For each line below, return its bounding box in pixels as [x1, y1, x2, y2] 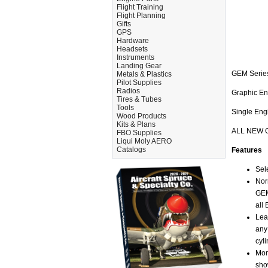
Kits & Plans [117, 120, 156, 129]
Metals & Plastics [117, 70, 172, 78]
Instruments [117, 53, 154, 62]
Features [232, 146, 262, 155]
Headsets [117, 45, 148, 53]
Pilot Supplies [117, 78, 162, 87]
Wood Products [117, 112, 166, 120]
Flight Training [117, 3, 163, 11]
